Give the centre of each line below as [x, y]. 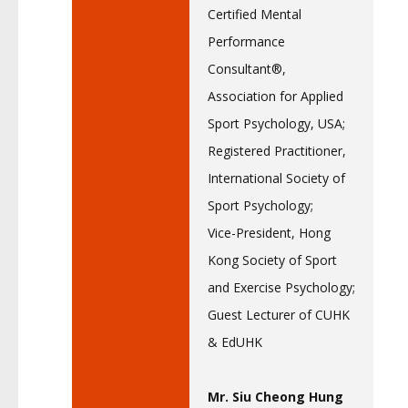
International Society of [276, 178]
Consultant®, [247, 69]
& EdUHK [235, 342]
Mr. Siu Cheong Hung [275, 397]
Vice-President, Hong [269, 233]
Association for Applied [275, 96]
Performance [246, 41]
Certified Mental [255, 14]
